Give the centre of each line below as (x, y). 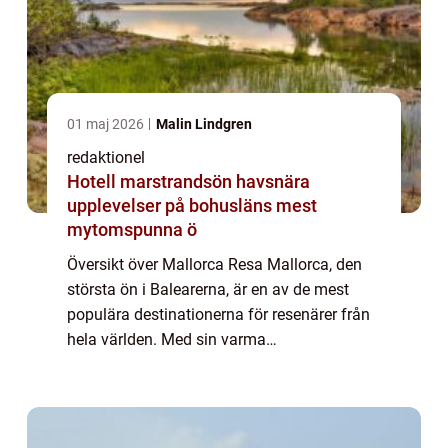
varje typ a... (109, 415)
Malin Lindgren (204, 124)
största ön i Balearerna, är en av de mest (208, 290)
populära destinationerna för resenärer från (218, 315)
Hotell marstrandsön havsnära (151, 182)
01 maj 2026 (107, 124)
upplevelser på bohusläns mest (192, 206)
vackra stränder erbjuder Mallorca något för (219, 390)
